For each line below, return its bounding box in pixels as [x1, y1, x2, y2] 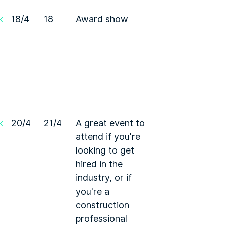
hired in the [75, 157, 123, 171]
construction [75, 198, 129, 212]
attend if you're [75, 130, 140, 143]
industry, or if [75, 171, 132, 184]
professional [75, 212, 127, 225]
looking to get [75, 143, 134, 157]
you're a [75, 184, 109, 198]
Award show [75, 12, 128, 26]
